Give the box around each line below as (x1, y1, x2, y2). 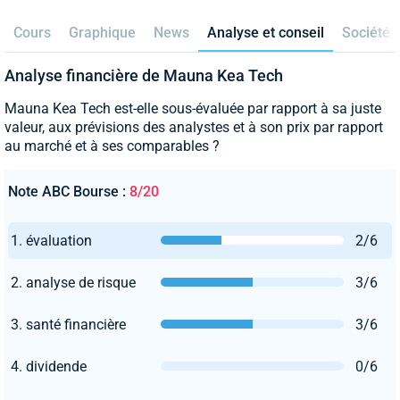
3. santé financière (11, 315, 126, 333)
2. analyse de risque (11, 273, 136, 291)
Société (342, 23, 390, 41)
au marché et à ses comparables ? (4, 137, 220, 154)
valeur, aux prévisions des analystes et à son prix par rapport (4, 118, 383, 136)
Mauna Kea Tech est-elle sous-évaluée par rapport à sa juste (4, 99, 381, 117)
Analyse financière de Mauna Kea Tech (4, 65, 283, 85)
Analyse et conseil (207, 23, 324, 41)
